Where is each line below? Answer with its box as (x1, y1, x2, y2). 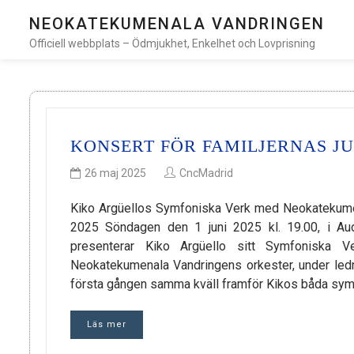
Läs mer (87, 319, 126, 330)
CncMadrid (179, 167, 233, 180)
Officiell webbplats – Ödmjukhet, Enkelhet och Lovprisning (29, 37, 315, 50)
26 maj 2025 (85, 167, 146, 180)
